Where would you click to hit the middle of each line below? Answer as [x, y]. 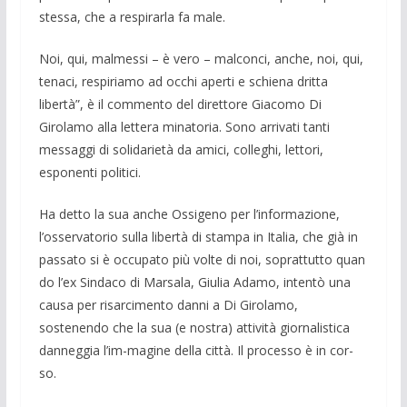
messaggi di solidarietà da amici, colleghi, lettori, [181, 149]
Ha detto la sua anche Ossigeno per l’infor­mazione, [189, 213]
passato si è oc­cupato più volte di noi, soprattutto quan [202, 259]
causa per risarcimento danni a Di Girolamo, [168, 304]
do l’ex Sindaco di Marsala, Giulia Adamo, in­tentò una [194, 282]
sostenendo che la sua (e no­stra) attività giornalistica [194, 327]
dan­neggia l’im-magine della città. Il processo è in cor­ [196, 350]
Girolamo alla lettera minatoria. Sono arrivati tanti [184, 126]
